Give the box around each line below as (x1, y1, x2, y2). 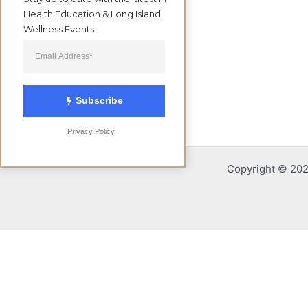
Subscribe (76, 95, 124, 106)
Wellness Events (23, 23, 94, 34)
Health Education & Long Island (23, 8, 161, 19)
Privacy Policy (67, 126, 115, 135)
